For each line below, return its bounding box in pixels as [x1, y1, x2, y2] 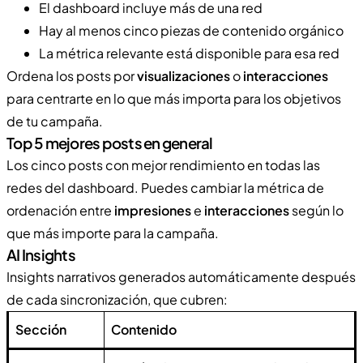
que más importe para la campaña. [6, 224, 219, 241]
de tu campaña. [6, 112, 103, 130]
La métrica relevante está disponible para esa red [39, 44, 340, 62]
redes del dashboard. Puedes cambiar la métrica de [6, 178, 324, 196]
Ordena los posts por [6, 66, 137, 84]
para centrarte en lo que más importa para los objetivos [6, 89, 341, 107]
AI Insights [6, 245, 75, 264]
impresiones [114, 201, 191, 219]
